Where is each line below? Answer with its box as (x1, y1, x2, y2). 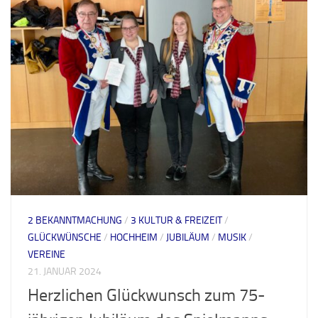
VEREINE (28, 248, 65, 261)
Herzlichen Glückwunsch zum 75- (28, 285, 265, 306)
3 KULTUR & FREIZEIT (131, 214, 222, 227)
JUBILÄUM (166, 231, 209, 244)
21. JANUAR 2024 (28, 265, 102, 278)
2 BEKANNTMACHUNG (28, 214, 122, 227)
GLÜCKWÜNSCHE (28, 231, 102, 244)
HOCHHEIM (110, 231, 158, 244)
